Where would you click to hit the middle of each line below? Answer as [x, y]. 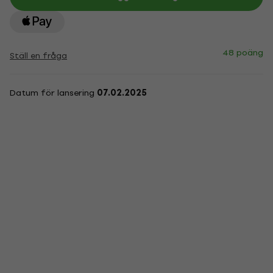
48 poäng [243, 53]
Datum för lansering [53, 93]
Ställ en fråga [38, 56]
